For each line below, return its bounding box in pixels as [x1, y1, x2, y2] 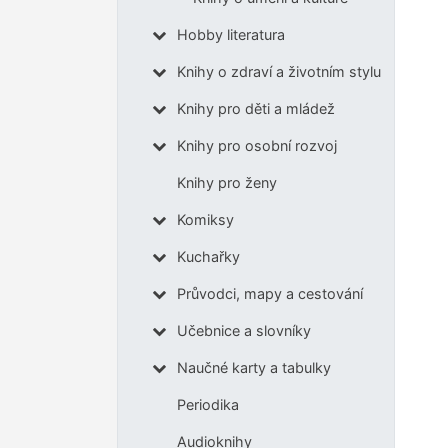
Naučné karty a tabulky [176, 359, 331, 377]
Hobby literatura [176, 26, 285, 44]
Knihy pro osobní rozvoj [176, 137, 337, 155]
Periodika [176, 396, 239, 414]
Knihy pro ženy [176, 174, 277, 192]
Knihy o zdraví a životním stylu [176, 63, 381, 81]
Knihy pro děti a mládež [176, 100, 335, 118]
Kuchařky [176, 248, 240, 266]
